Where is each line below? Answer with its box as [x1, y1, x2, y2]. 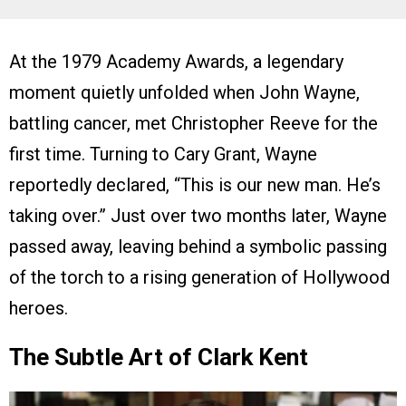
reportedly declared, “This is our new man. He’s [9, 173, 381, 196]
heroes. [9, 296, 68, 319]
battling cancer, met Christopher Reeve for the [9, 111, 378, 134]
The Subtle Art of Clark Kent [9, 343, 308, 371]
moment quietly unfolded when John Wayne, [9, 81, 360, 103]
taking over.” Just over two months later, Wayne [9, 204, 387, 227]
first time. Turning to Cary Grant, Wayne [9, 142, 317, 165]
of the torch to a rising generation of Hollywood [9, 266, 390, 288]
